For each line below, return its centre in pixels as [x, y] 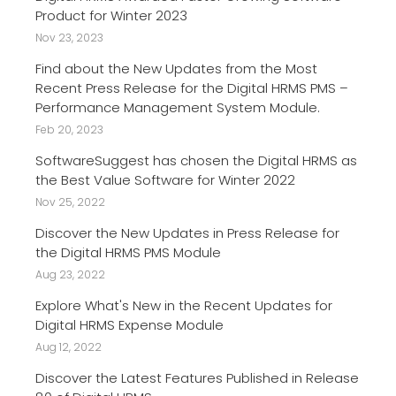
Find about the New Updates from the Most [176, 68]
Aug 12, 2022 [69, 346]
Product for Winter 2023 [111, 15]
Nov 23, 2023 [69, 37]
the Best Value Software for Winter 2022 [165, 179]
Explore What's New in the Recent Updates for [184, 305]
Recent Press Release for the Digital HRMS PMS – [192, 88]
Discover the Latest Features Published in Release [197, 377]
